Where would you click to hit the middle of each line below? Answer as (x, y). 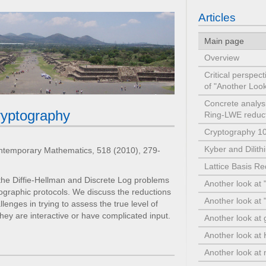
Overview (222, 58)
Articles (217, 18)
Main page (224, 41)
